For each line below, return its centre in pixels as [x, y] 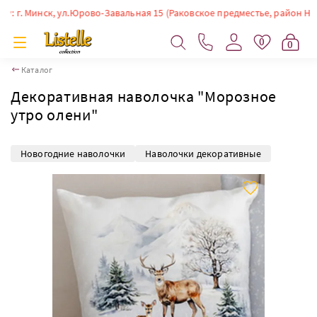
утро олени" [54, 115]
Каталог [37, 70]
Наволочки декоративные [203, 153]
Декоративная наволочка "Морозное [144, 96]
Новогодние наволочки [73, 153]
